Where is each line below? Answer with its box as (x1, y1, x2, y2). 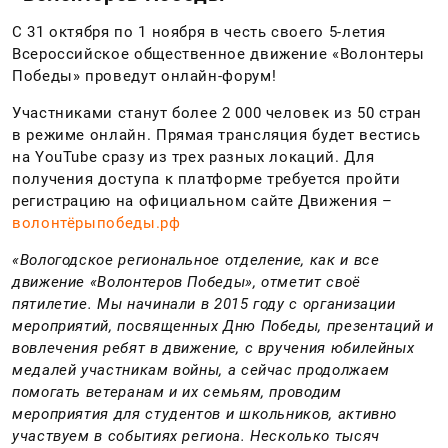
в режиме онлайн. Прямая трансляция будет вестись (12, 125, 421, 144)
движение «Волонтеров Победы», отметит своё (12, 272, 361, 291)
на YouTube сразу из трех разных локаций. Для (12, 147, 375, 166)
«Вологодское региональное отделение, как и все (12, 250, 380, 269)
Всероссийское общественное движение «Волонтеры (12, 44, 425, 63)
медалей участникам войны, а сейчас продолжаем (12, 360, 390, 379)
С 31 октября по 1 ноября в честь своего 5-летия (12, 22, 387, 41)
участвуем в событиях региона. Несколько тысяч (12, 426, 380, 445)
